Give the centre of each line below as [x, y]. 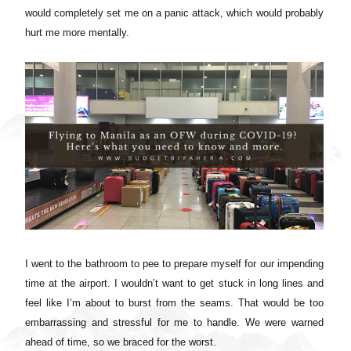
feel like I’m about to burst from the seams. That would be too [174, 303]
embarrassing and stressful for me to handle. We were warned [174, 323]
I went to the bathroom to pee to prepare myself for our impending [174, 264]
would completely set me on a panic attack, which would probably [174, 13]
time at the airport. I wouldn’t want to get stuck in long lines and [174, 284]
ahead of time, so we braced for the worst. [121, 342]
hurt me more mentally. [79, 32]
